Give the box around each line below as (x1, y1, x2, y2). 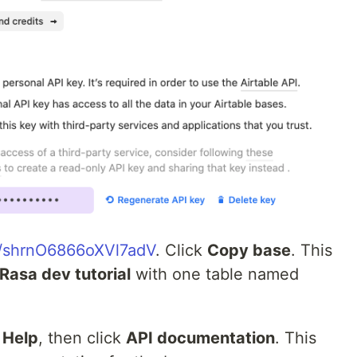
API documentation (126, 328, 275, 348)
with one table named (131, 265, 299, 284)
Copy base (207, 241, 291, 261)
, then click (38, 328, 126, 348)
